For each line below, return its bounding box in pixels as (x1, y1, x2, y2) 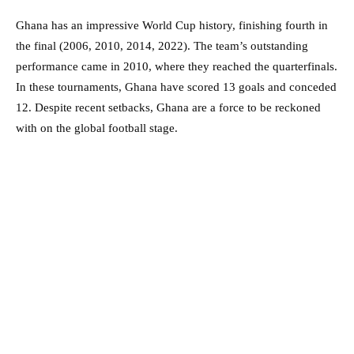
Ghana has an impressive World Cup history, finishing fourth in (16, 19, 328, 32)
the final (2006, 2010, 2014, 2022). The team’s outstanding (16, 40, 308, 53)
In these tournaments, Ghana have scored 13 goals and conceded (16, 81, 337, 94)
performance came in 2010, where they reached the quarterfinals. (16, 60, 337, 73)
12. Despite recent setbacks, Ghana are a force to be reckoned (16, 101, 321, 115)
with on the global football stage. (16, 122, 178, 135)
